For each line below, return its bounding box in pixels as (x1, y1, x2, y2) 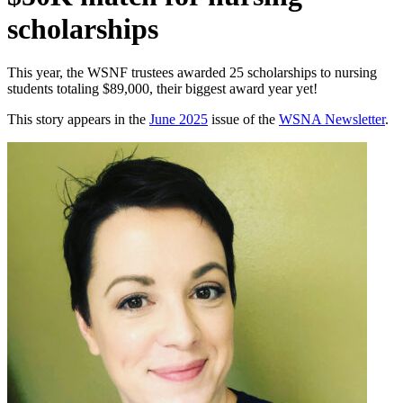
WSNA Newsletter (279, 111, 385, 127)
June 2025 (149, 111, 208, 127)
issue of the (211, 111, 279, 127)
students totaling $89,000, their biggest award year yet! (7, 80, 318, 96)
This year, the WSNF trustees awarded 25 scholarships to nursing (7, 64, 377, 80)
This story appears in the (7, 111, 149, 127)
